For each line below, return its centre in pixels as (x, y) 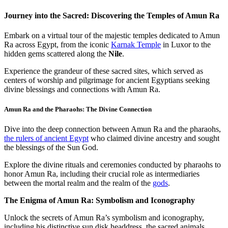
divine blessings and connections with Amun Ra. (82, 90)
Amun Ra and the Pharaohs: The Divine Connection (78, 109)
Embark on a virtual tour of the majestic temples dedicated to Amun (112, 36)
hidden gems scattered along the (55, 54)
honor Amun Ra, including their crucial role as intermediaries (102, 174)
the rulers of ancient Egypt (46, 138)
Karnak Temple (136, 45)
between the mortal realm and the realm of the (78, 183)
